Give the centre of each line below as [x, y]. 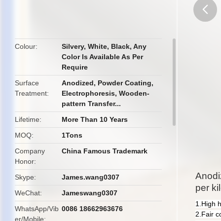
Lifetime [27, 119]
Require [75, 67]
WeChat [27, 193]
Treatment [31, 93]
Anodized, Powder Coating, [108, 83]
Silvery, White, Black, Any [104, 46]
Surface [27, 83]
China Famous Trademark [105, 151]
